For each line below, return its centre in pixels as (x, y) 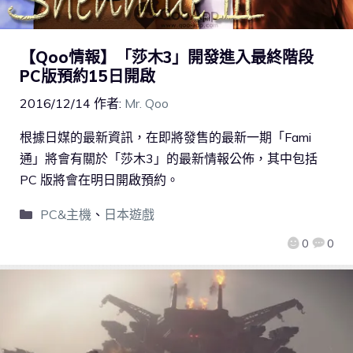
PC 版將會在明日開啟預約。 (99, 180)
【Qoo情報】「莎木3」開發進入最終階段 (167, 58)
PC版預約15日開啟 (87, 76)
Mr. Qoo (147, 104)
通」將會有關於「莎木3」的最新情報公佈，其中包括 (169, 159)
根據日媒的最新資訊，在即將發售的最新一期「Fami (165, 137)
